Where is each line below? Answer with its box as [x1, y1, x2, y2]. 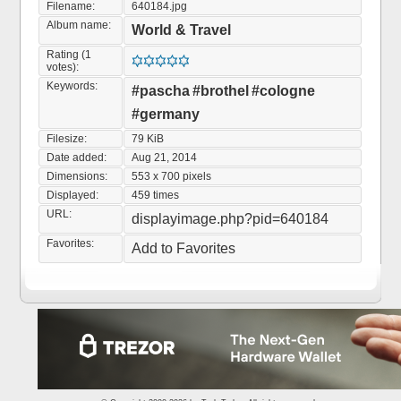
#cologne [252, 83, 316, 98]
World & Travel [132, 22, 232, 38]
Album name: [47, 19, 112, 31]
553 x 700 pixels [132, 170, 212, 183]
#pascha [132, 83, 191, 98]
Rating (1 [47, 48, 92, 61]
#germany [132, 107, 200, 122]
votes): [47, 61, 80, 73]
